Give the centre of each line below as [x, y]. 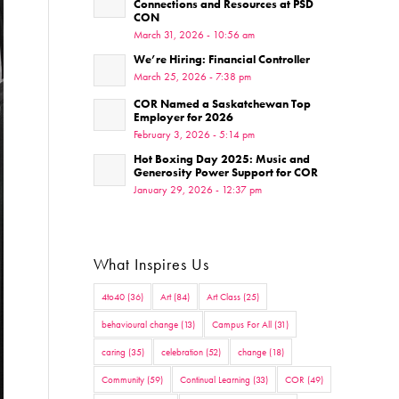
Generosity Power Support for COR [226, 172]
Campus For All [242, 324]
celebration [183, 352]
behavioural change [140, 324]
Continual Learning [216, 379]
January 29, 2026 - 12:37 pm [198, 190]
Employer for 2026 [184, 117]
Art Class [224, 297]
